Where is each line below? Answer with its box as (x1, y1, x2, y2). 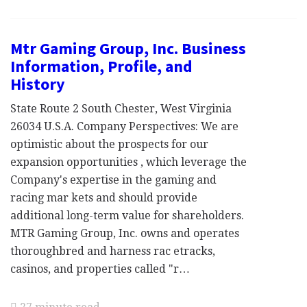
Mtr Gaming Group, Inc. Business (10, 38, 246, 59)
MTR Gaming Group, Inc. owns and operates (10, 227, 239, 240)
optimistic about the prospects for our (10, 138, 208, 151)
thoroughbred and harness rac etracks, (10, 245, 215, 258)
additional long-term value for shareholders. (10, 209, 244, 222)
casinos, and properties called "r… (10, 262, 190, 275)
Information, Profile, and (10, 56, 193, 77)
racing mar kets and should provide (10, 191, 197, 204)
